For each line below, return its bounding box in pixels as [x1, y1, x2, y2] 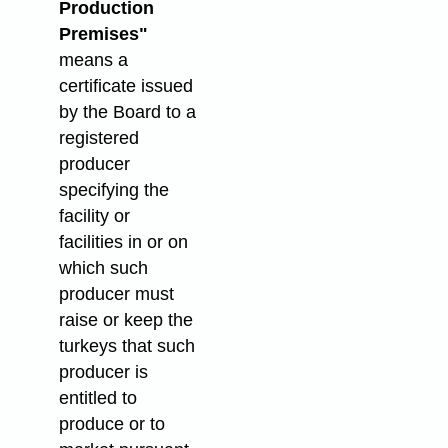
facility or [58, 206, 130, 227]
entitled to [58, 388, 137, 409]
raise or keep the [58, 310, 193, 331]
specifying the [58, 180, 169, 201]
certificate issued [58, 76, 193, 97]
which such [58, 258, 148, 279]
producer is [58, 362, 148, 383]
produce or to [58, 414, 165, 435]
